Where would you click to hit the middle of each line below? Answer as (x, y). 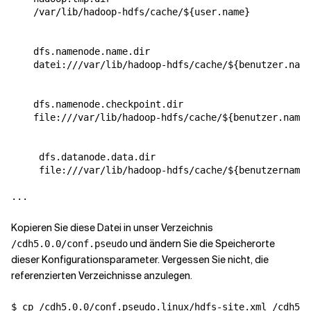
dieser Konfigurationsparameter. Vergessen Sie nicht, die (140, 260)
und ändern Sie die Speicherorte (201, 244)
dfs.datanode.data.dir (97, 157)
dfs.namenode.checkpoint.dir (108, 104)
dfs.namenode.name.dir (92, 51)
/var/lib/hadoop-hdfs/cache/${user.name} (142, 12)
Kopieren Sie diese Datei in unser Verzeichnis (112, 228)
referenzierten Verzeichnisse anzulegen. (102, 276)
